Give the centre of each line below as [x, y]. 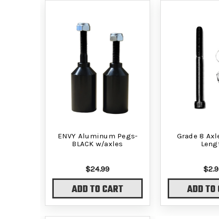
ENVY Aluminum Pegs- [98, 136]
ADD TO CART [98, 190]
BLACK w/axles [98, 143]
